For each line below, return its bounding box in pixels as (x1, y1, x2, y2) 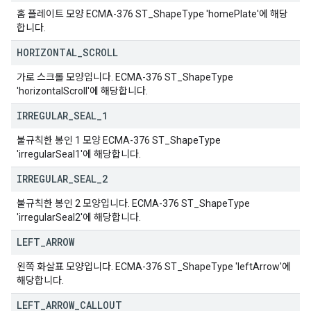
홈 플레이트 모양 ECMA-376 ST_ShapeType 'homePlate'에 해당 (17, 8, 288, 19)
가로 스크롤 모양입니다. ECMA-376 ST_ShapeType (17, 72, 233, 83)
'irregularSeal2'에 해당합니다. (17, 212, 141, 223)
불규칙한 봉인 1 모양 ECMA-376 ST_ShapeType (17, 135, 221, 146)
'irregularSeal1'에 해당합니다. (17, 149, 141, 160)
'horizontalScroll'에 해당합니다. (17, 85, 148, 96)
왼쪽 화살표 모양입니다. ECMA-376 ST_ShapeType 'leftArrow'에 (17, 261, 291, 272)
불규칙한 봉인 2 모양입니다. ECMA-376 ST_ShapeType (17, 198, 250, 209)
